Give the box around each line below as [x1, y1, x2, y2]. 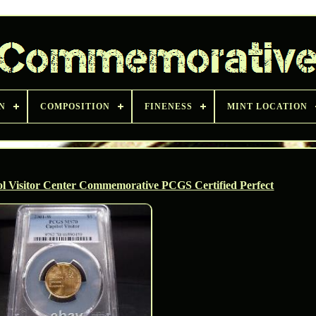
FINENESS [145, 102, 193, 111]
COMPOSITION [40, 102, 110, 111]
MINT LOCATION [227, 102, 308, 111]
